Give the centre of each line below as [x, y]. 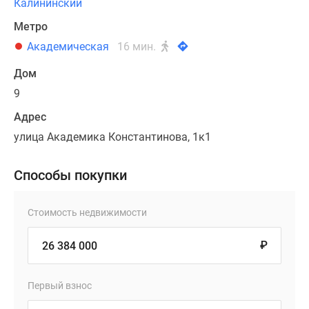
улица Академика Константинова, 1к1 [112, 137]
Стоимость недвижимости [87, 213]
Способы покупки [70, 176]
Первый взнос [60, 286]
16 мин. [138, 47]
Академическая [68, 47]
